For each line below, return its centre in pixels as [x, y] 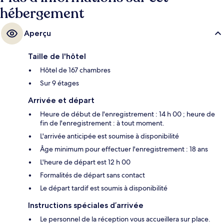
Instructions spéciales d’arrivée [86, 205]
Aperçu [37, 33]
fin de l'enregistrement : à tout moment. [102, 123]
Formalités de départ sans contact [92, 175]
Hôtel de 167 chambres [75, 70]
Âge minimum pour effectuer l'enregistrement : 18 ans [124, 149]
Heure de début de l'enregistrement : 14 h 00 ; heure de [127, 114]
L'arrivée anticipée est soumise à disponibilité [109, 136]
